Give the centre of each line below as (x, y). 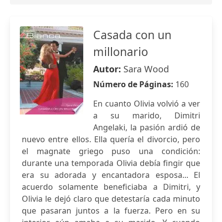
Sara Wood (146, 69)
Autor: (108, 69)
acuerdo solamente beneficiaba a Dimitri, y (111, 187)
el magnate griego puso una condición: (111, 151)
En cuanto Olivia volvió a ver (147, 104)
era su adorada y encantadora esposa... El (111, 175)
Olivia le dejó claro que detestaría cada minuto (111, 199)
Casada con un (132, 35)
